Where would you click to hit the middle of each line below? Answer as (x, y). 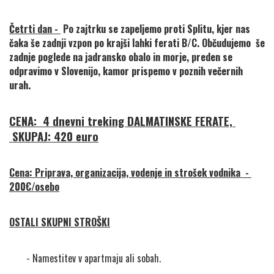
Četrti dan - (35, 29)
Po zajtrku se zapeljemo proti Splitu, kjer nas (155, 29)
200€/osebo (34, 187)
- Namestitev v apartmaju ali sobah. (94, 258)
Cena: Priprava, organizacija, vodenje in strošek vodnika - (129, 173)
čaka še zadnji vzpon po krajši (71, 43)
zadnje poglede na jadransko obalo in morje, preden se (121, 57)
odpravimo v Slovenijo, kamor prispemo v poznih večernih (126, 71)
